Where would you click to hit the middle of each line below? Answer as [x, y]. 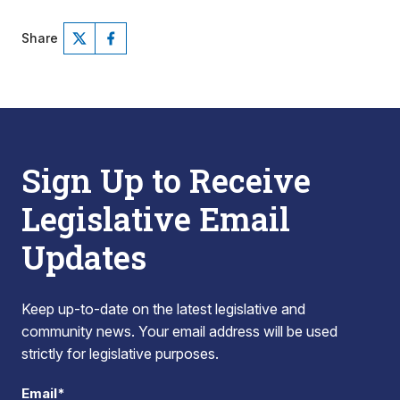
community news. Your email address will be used [179, 331]
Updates [84, 257]
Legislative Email [156, 219]
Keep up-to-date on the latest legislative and [163, 309]
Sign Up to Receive [166, 180]
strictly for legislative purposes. [120, 354]
